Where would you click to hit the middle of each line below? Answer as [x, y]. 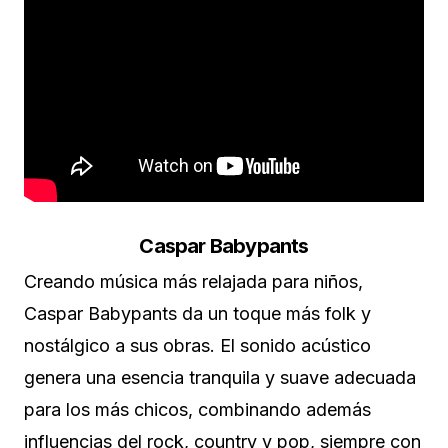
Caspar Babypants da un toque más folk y [197, 314]
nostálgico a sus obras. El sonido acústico [197, 346]
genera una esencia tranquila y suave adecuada [220, 378]
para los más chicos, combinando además [197, 410]
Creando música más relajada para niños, [193, 282]
